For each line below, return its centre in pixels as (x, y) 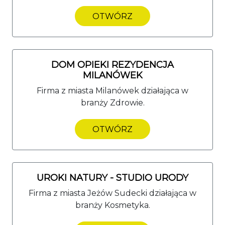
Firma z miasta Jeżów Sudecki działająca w (113, 193)
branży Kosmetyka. (113, 205)
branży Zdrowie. (113, 102)
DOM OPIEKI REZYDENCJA (113, 65)
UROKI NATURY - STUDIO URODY (113, 178)
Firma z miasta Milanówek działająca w (113, 90)
